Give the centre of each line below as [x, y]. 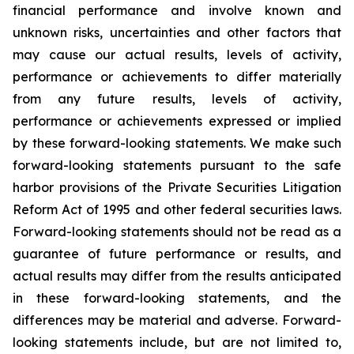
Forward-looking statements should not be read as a [177, 232]
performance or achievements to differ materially [177, 77]
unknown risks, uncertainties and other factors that [177, 32]
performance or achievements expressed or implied [177, 121]
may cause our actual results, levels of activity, [177, 55]
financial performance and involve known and [177, 10]
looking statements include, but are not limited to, [177, 342]
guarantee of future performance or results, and [177, 254]
